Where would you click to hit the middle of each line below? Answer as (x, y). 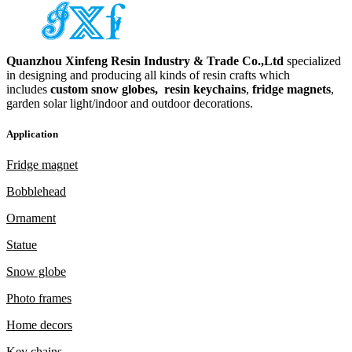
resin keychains (205, 89)
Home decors (39, 325)
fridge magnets (291, 89)
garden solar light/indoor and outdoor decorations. (130, 103)
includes (28, 89)
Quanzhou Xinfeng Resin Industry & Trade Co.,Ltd (145, 60)
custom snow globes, (106, 89)
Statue (22, 245)
